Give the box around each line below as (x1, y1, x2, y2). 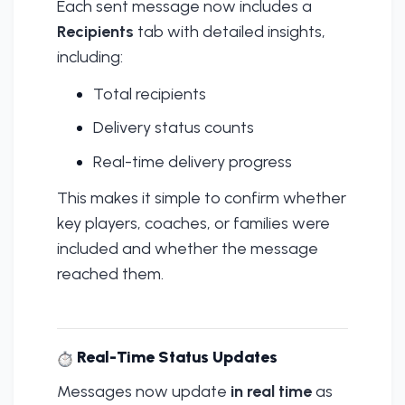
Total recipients (93, 83, 206, 104)
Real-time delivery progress (93, 151, 292, 172)
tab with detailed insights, (134, 21, 325, 42)
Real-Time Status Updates (73, 347, 278, 368)
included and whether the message (57, 239, 318, 259)
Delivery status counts (93, 118, 254, 138)
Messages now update (57, 381, 231, 401)
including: (57, 46, 123, 67)
